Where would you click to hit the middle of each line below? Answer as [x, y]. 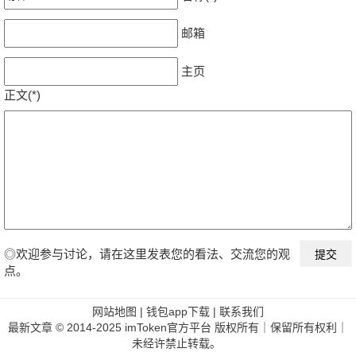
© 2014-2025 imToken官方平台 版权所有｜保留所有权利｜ [202, 327]
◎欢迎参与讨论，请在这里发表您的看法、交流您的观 [147, 253]
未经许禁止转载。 [176, 343]
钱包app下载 [178, 311]
